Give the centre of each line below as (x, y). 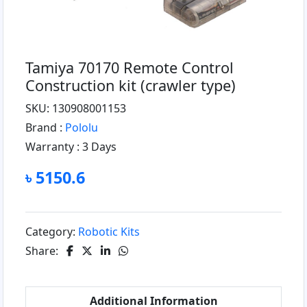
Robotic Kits (109, 232)
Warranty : (54, 147)
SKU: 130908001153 (76, 109)
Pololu (82, 128)
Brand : (45, 128)
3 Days (99, 147)
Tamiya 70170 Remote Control (130, 68)
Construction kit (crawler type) (131, 86)
